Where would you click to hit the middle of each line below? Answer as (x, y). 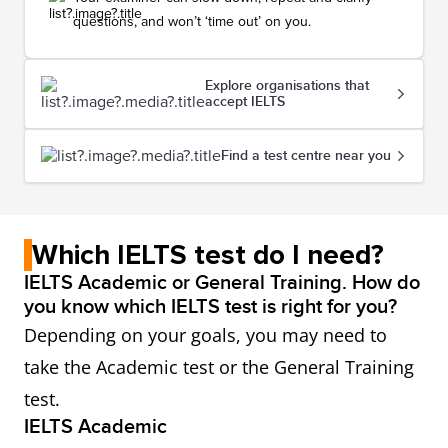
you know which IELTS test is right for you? (210, 307)
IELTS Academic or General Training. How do (222, 283)
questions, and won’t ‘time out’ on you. (192, 21)
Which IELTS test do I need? (208, 255)
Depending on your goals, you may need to (205, 335)
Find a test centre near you (306, 155)
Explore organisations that (287, 85)
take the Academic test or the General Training (219, 367)
